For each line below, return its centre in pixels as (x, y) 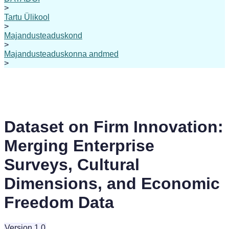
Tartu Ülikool (27, 17)
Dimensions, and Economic (112, 184)
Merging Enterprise (79, 146)
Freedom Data (59, 203)
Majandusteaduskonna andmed (61, 54)
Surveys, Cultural (72, 165)
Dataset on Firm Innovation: (114, 127)
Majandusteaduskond (43, 36)
